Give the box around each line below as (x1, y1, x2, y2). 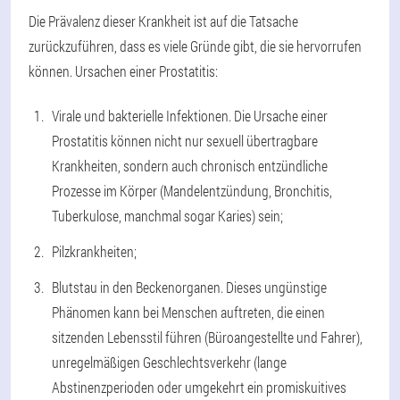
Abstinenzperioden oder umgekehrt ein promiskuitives (52, 377, 346, 396)
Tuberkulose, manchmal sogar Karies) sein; (52, 205, 283, 225)
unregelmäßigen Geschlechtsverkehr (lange (52, 352, 287, 371)
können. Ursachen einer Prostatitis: (29, 61, 218, 80)
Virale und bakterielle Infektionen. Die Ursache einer (52, 105, 328, 125)
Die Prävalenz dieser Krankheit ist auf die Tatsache (29, 11, 298, 30)
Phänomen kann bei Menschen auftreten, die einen (52, 302, 325, 321)
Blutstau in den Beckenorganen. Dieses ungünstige (52, 277, 327, 296)
